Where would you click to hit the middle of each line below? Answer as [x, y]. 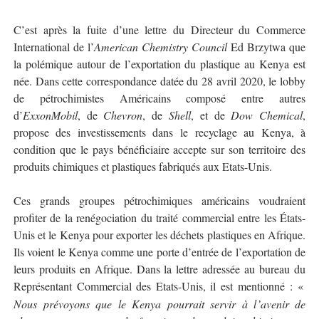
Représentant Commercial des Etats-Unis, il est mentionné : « [158, 286]
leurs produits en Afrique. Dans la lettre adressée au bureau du [159, 269]
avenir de [283, 304]
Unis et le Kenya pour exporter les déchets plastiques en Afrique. [159, 235]
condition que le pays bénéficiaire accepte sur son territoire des [159, 149]
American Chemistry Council [162, 47]
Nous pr [33, 304]
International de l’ [53, 47]
